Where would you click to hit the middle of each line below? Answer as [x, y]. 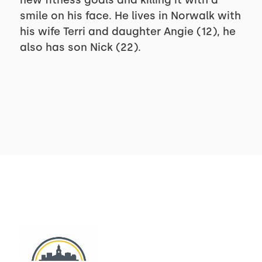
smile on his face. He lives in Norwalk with [130, 16]
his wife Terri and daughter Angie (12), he [127, 32]
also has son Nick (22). [80, 47]
